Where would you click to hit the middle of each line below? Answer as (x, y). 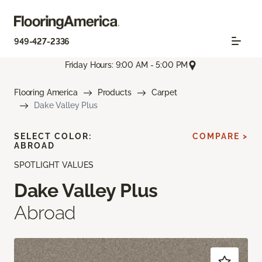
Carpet (164, 92)
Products (114, 92)
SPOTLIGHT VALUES (54, 165)
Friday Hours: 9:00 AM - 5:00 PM (126, 65)
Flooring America (46, 92)
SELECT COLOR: (53, 136)
